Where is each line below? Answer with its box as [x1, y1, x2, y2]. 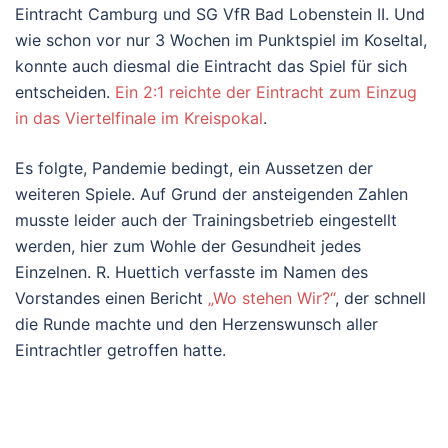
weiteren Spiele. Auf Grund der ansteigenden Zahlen [15, 183, 408, 204]
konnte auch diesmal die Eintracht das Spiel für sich [15, 55, 407, 76]
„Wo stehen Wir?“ [208, 287, 335, 308]
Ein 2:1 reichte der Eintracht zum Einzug [115, 81, 417, 102]
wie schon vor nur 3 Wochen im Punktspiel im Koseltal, [15, 29, 427, 50]
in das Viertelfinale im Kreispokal [15, 107, 263, 128]
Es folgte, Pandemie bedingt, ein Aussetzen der [15, 157, 373, 178]
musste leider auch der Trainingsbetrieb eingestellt [15, 209, 397, 230]
